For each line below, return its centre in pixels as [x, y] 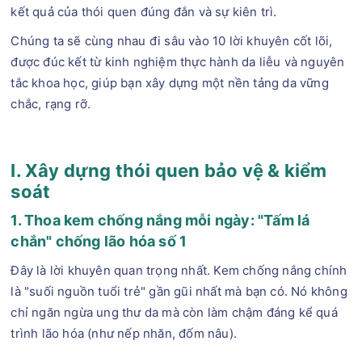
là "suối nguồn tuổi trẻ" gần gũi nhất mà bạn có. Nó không [179, 291]
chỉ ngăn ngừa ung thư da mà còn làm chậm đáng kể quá [174, 312]
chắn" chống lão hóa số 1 [99, 241]
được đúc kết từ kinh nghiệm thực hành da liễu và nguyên [178, 62]
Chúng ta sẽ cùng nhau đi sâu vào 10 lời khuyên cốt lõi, [172, 41]
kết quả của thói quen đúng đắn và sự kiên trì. [144, 12]
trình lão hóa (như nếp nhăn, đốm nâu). [124, 333]
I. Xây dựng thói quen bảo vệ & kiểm [169, 170]
